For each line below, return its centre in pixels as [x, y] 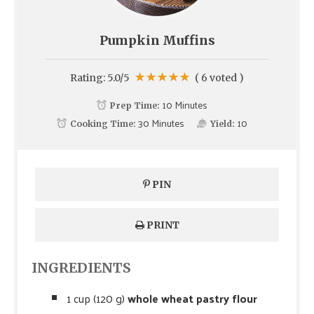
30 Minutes [161, 123]
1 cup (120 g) [97, 298]
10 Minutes [185, 104]
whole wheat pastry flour [192, 298]
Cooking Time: [103, 123]
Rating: [89, 77]
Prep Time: [135, 105]
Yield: [223, 123]
